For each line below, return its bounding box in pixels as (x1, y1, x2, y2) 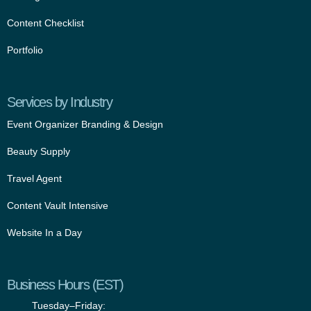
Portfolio (7, 44, 43, 56)
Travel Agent (7, 173, 62, 185)
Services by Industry (7, 94, 112, 110)
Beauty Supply (7, 146, 70, 158)
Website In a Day (7, 227, 82, 239)
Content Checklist (7, 17, 84, 29)
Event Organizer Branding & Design (7, 119, 163, 131)
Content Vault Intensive (7, 200, 108, 212)
